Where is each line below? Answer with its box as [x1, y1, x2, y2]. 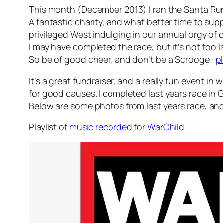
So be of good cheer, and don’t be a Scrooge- [29, 53, 216, 66]
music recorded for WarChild [69, 121, 185, 133]
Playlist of [29, 121, 69, 133]
